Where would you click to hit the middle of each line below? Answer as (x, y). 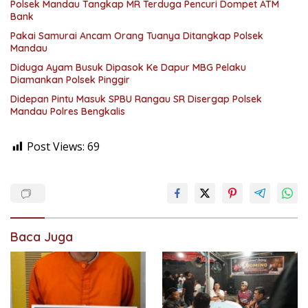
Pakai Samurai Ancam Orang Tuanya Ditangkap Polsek (137, 35)
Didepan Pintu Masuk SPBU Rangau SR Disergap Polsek (136, 99)
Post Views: (56, 146)
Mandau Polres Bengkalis (68, 111)
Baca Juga (42, 236)
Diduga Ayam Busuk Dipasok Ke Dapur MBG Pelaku (128, 67)
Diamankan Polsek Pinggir (70, 79)
